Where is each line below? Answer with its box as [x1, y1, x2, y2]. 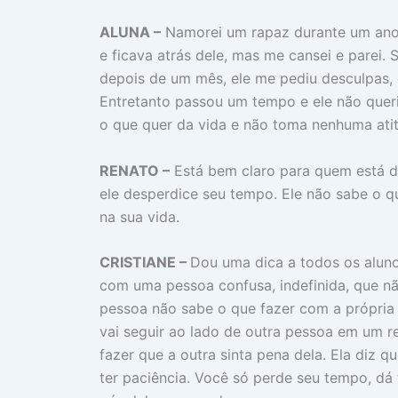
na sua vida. [99, 207, 179, 226]
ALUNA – [99, 23, 161, 42]
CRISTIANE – [99, 253, 190, 272]
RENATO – [99, 161, 170, 179]
